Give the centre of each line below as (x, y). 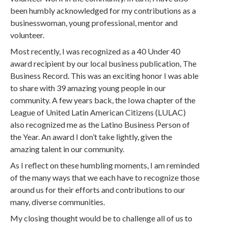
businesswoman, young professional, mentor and (94, 23)
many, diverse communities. (58, 202)
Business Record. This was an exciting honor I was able (105, 76)
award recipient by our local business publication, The (104, 63)
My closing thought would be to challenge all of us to (102, 218)
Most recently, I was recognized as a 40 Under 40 (95, 51)
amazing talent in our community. (67, 149)
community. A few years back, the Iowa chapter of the (103, 100)
